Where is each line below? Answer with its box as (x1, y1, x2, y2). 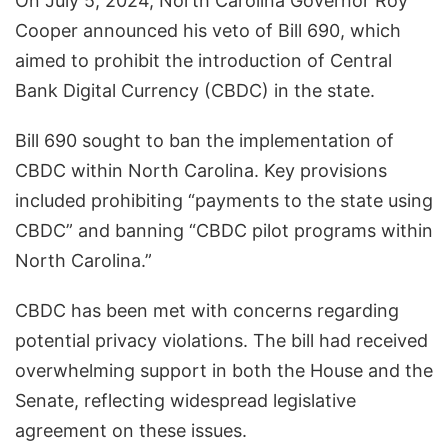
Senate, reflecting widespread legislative (15, 390, 356, 412)
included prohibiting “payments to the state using (15, 190, 433, 212)
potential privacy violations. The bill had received (15, 330, 428, 352)
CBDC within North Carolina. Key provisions (15, 160, 387, 182)
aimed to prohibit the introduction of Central (15, 50, 392, 72)
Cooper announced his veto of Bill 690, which (15, 20, 401, 42)
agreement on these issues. (15, 420, 247, 442)
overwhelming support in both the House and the (15, 360, 433, 382)
